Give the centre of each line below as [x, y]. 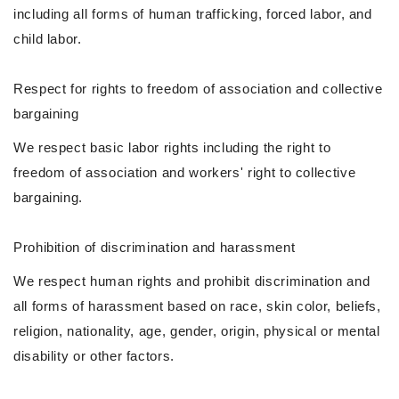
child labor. [48, 39]
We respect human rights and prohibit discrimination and [192, 281]
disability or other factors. [94, 356]
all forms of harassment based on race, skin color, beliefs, [197, 306]
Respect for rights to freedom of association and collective [198, 89]
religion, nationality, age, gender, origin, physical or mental [197, 331]
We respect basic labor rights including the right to [172, 148]
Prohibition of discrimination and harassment [155, 248]
